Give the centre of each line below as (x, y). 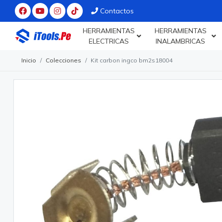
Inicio (29, 60)
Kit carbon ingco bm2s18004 (132, 60)
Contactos (117, 11)
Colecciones (63, 60)
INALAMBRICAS (181, 41)
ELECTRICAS (109, 41)
